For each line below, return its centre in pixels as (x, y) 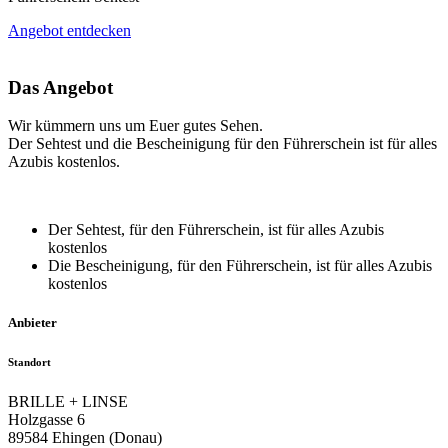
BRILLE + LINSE (68, 402)
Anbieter (32, 323)
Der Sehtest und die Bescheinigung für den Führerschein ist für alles (222, 144)
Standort (29, 362)
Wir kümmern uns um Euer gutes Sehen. (135, 126)
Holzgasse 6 (46, 420)
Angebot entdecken (69, 30)
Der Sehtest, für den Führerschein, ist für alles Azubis (216, 230)
